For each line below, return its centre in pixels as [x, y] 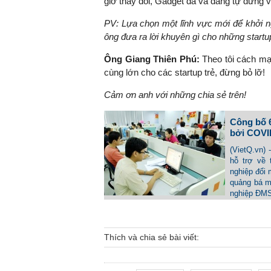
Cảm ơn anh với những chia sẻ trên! [175, 95]
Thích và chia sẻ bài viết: [152, 237]
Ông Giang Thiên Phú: [152, 59]
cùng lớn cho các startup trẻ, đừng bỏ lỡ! [184, 73]
